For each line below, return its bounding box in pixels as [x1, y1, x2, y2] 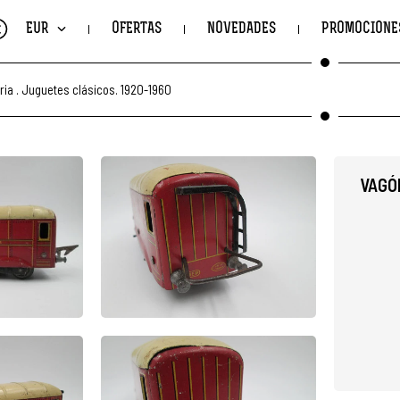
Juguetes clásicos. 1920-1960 [21, 80, 171, 97]
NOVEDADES [207, 21, 276, 37]
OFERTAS [112, 21, 162, 37]
